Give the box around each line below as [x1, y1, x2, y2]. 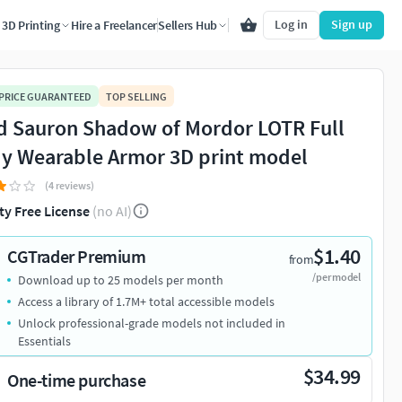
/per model [312, 270, 361, 284]
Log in [275, 16, 308, 32]
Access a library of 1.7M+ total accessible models [18, 293, 275, 310]
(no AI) [92, 202, 132, 221]
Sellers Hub [158, 17, 217, 33]
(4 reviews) [45, 179, 94, 193]
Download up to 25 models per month [18, 272, 223, 289]
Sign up [331, 16, 372, 32]
